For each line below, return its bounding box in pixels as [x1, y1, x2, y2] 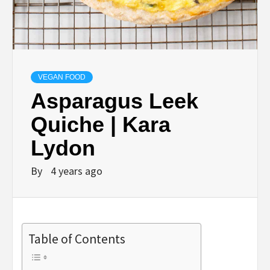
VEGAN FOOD [38, 73, 86, 82]
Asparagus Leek [31, 89, 198, 114]
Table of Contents [28, 231, 125, 248]
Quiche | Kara [31, 112, 171, 137]
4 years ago [51, 164, 102, 178]
